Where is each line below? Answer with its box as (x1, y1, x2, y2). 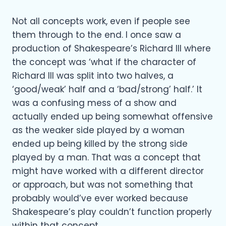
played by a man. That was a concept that (12, 151, 201, 163)
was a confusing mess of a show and (12, 96, 177, 109)
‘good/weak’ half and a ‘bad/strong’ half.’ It (12, 83, 202, 95)
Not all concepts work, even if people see (12, 15, 190, 27)
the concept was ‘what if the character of (12, 55, 196, 68)
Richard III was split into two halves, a (12, 69, 174, 82)
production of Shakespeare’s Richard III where (12, 42, 211, 54)
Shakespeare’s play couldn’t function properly (12, 205, 212, 218)
